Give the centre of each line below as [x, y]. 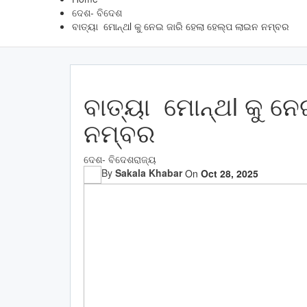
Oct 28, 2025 [230, 173]
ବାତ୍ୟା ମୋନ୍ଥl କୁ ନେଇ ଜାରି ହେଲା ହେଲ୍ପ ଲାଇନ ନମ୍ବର [181, 26]
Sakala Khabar [149, 173]
